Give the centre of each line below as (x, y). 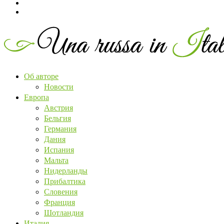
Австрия (58, 107)
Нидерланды (66, 170)
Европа (36, 96)
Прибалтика (65, 180)
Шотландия (64, 212)
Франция (59, 201)
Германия (60, 128)
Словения (61, 191)
